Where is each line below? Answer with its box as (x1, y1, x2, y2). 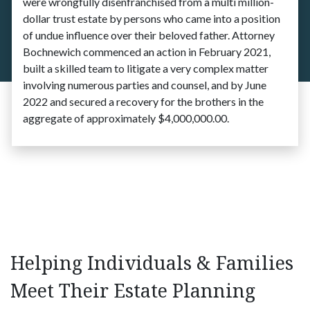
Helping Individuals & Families (10, 250, 293, 276)
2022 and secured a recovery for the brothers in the (23, 94, 264, 108)
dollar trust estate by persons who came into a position (23, 11, 280, 25)
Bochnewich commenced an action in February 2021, (23, 44, 271, 58)
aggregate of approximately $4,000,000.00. (23, 111, 229, 125)
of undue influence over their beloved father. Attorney (23, 28, 275, 42)
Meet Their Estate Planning (10, 277, 255, 304)
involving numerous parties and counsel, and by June (23, 77, 266, 91)
